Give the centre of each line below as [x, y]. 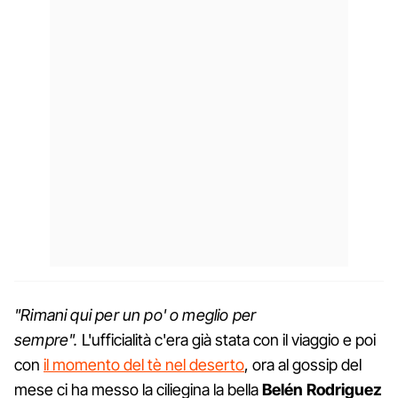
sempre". [48, 339]
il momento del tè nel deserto [144, 364]
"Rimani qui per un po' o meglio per [135, 314]
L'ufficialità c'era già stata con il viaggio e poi [228, 339]
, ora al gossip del [303, 364]
